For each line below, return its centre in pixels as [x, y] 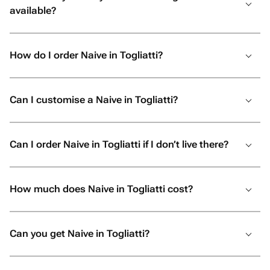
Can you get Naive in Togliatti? [80, 234]
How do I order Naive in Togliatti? [86, 55]
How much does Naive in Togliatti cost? [101, 189]
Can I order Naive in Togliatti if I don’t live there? [119, 144]
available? [33, 11]
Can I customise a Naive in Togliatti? [94, 100]
